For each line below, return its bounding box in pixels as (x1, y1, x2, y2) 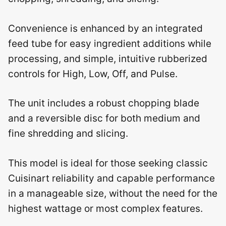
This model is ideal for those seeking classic (8, 157, 208, 169)
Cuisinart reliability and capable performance (8, 172, 215, 184)
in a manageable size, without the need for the (8, 187, 217, 199)
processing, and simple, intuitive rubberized (8, 52, 207, 65)
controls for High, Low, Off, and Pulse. (8, 68, 178, 80)
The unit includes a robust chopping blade (8, 97, 199, 109)
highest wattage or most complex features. (8, 202, 203, 214)
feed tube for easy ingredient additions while (8, 37, 211, 49)
